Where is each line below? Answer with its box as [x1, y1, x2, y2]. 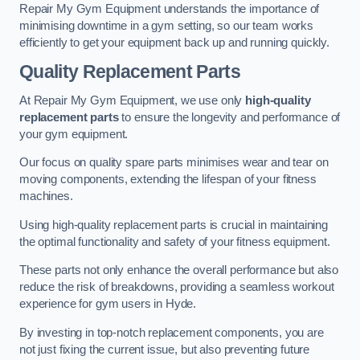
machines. [19, 190, 73, 203]
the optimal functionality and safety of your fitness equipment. [19, 235, 330, 248]
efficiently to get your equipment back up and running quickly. [19, 35, 329, 49]
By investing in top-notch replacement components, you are [19, 325, 324, 339]
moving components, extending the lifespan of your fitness [19, 173, 317, 186]
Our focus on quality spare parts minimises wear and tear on [19, 156, 329, 170]
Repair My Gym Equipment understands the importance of [19, 2, 320, 15]
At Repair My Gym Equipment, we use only [19, 93, 246, 107]
